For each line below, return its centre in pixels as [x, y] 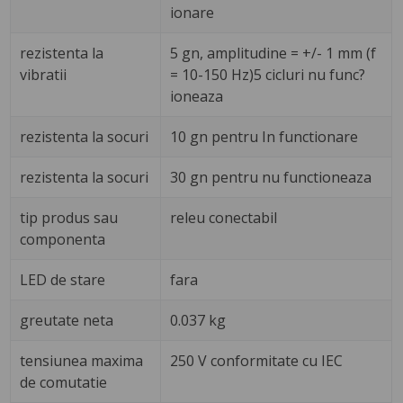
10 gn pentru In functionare [264, 137]
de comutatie [64, 383]
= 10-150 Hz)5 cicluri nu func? [268, 75]
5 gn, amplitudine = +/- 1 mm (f [273, 54]
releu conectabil [224, 218]
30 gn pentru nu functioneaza [271, 178]
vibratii [44, 75]
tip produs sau [69, 218]
